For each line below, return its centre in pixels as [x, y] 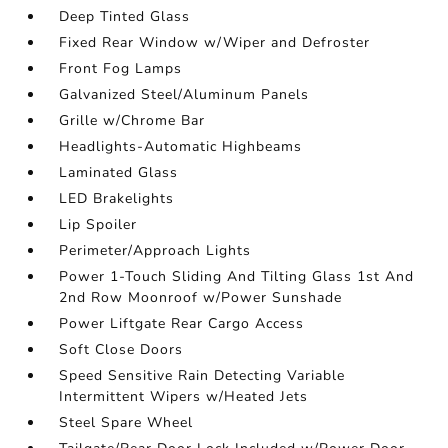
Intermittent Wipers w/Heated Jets [184, 396]
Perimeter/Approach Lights [155, 250]
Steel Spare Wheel [126, 422]
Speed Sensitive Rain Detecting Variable [202, 375]
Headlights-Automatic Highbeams [181, 146]
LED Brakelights [117, 198]
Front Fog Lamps [121, 68]
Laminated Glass [119, 172]
